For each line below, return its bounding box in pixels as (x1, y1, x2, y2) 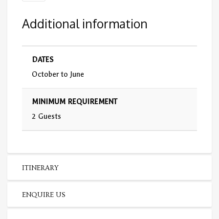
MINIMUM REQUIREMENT (32, 97, 117, 106)
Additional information (22, 15, 148, 31)
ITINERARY (22, 163, 59, 172)
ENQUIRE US (22, 190, 66, 199)
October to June (32, 69, 84, 79)
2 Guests (32, 111, 61, 121)
